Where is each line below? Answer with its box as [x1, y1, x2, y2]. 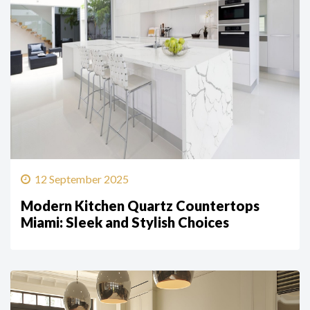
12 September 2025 [35, 172, 129, 186]
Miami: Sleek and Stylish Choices [21, 214, 229, 231]
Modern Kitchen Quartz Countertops [21, 197, 259, 215]
